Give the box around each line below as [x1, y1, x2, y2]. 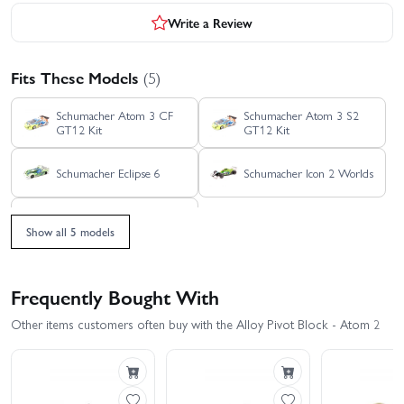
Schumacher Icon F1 [55, 214, 152, 232]
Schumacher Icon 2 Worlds [243, 163, 373, 181]
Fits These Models [11, 66, 143, 89]
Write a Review [168, 13, 252, 32]
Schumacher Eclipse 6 [55, 163, 161, 181]
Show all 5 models [26, 222, 115, 240]
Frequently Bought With [11, 281, 219, 310]
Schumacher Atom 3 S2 [243, 106, 359, 124]
